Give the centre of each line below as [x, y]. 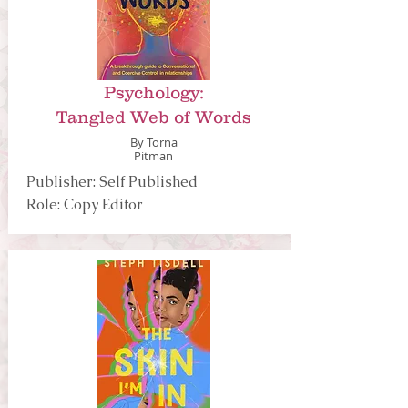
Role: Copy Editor [84, 204]
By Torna [153, 142]
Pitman [153, 156]
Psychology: [153, 92]
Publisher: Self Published [112, 182]
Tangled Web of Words [153, 117]
